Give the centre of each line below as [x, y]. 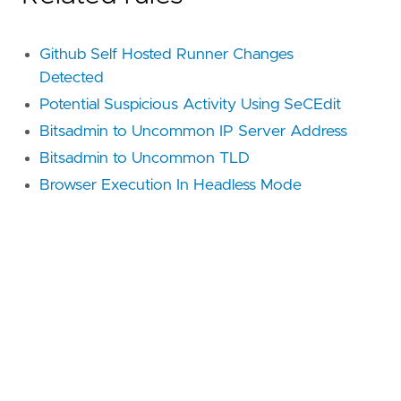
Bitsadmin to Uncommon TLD [145, 158]
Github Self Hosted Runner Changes [166, 54]
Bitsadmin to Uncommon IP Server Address [193, 131]
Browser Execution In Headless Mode [171, 185]
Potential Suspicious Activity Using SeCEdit [190, 104]
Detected [72, 77]
